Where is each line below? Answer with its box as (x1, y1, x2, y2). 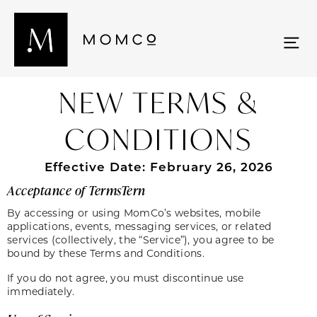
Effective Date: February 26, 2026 (44, 158, 273, 175)
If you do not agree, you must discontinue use (7, 271, 244, 285)
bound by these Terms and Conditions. (7, 246, 211, 260)
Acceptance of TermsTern (7, 181, 146, 199)
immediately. (7, 284, 81, 299)
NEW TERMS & (59, 83, 258, 121)
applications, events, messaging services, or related (7, 219, 272, 233)
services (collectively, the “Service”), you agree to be (7, 232, 275, 246)
